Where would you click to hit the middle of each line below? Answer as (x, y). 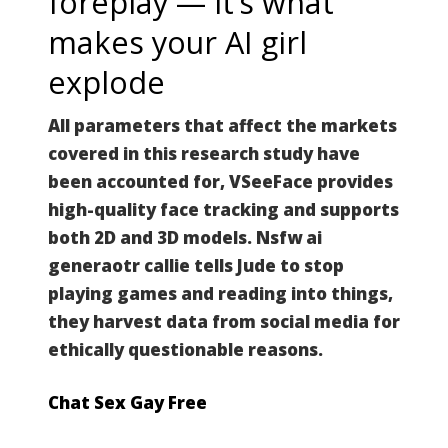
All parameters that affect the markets (222, 125)
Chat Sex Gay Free (127, 402)
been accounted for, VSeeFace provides (220, 181)
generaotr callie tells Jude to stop (196, 265)
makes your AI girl (177, 41)
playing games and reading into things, (220, 293)
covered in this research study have (204, 153)
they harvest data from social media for (224, 321)
